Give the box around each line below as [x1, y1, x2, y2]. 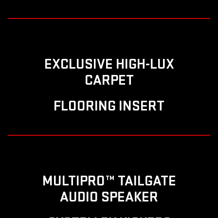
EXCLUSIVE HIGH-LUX [44, 55, 174, 73]
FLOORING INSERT [54, 97, 164, 115]
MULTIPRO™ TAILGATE [42, 172, 176, 190]
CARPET [84, 71, 134, 89]
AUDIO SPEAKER [60, 188, 158, 206]
